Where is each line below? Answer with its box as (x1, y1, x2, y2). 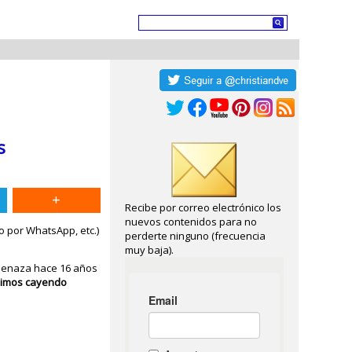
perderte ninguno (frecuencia (125, 229, 266, 243)
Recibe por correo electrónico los (125, 200, 282, 214)
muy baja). (125, 243, 174, 257)
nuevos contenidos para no (125, 214, 258, 229)
